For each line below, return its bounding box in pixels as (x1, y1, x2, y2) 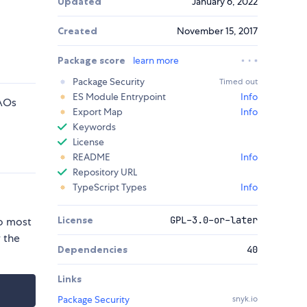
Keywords (73, 121, 116, 134)
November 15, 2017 (177, 25, 258, 38)
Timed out (219, 76, 258, 88)
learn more (133, 54, 179, 67)
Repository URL (73, 166, 137, 179)
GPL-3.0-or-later (170, 214, 258, 227)
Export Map (73, 106, 123, 119)
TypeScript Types (73, 181, 147, 194)
